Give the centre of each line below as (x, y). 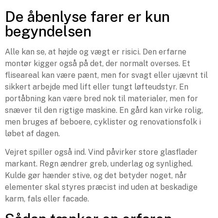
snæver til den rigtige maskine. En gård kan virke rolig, (104, 110)
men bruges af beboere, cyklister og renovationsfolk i (103, 122)
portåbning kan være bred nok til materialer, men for (101, 98)
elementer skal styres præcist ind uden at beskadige (101, 187)
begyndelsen (48, 31)
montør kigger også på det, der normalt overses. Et (98, 63)
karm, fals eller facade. (47, 199)
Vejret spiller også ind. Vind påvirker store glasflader (101, 152)
